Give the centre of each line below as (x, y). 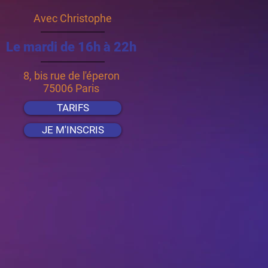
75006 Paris (72, 88)
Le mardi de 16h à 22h (73, 47)
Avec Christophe (72, 18)
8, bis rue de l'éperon (72, 76)
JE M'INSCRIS (73, 130)
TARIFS (73, 108)
